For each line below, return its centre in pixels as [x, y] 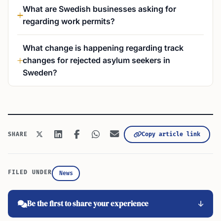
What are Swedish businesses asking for [99, 9]
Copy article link [171, 134]
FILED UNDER [30, 172]
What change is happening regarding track [103, 48]
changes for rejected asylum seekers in [96, 60]
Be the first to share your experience [88, 203]
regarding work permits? [69, 21]
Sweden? [40, 73]
